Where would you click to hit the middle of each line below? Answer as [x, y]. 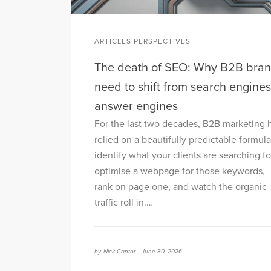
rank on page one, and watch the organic [181, 187]
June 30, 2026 [162, 252]
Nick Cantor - [121, 252]
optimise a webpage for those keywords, [180, 171]
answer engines [136, 107]
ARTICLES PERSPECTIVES [142, 41]
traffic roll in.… [124, 203]
